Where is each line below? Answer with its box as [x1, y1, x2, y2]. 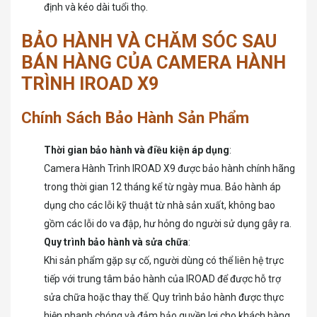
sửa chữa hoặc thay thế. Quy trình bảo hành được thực [44, 292, 284, 304]
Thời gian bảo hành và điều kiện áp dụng [44, 144, 229, 156]
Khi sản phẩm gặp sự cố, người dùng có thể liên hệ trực [44, 255, 284, 267]
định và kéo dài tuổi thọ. [44, 1, 148, 13]
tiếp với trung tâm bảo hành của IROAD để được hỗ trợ [44, 273, 281, 285]
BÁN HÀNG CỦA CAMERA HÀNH [21, 52, 286, 74]
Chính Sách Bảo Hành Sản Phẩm [21, 108, 249, 127]
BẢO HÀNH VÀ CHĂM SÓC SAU [21, 30, 277, 52]
